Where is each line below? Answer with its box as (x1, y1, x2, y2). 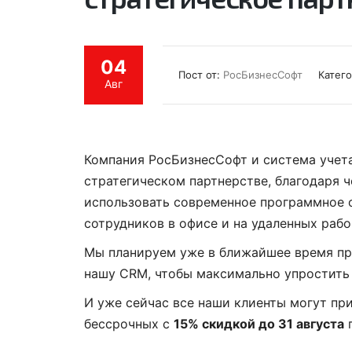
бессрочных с (84, 316, 174, 332)
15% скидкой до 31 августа (174, 316, 344, 332)
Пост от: (178, 68, 223, 81)
